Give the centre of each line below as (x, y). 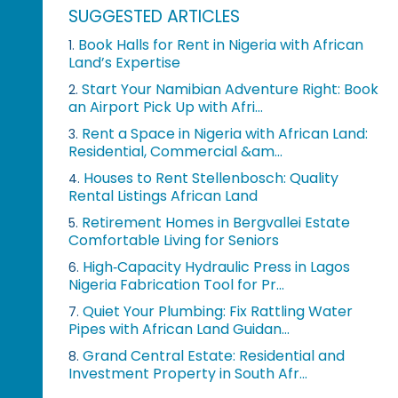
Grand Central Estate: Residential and (214, 355)
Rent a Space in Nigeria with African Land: (225, 133)
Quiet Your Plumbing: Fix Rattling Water (218, 311)
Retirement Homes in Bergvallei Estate (216, 222)
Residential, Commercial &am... (176, 151)
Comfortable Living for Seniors (174, 240)
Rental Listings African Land (163, 195)
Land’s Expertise (125, 62)
